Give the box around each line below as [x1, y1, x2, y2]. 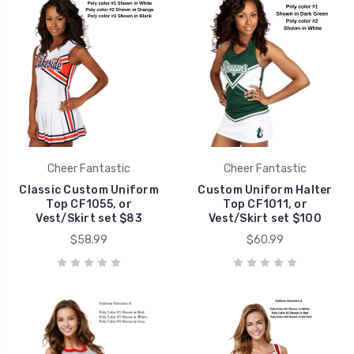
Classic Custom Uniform [19, 183, 159, 197]
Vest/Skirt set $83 [36, 211, 142, 225]
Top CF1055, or [46, 197, 132, 211]
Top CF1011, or [223, 197, 307, 211]
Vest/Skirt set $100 [209, 211, 322, 225]
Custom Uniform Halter [198, 183, 333, 197]
